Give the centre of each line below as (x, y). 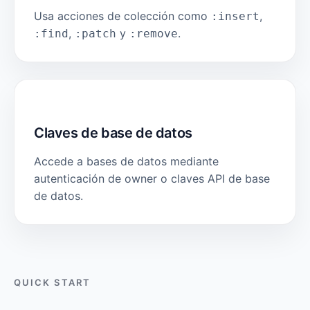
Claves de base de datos (113, 133)
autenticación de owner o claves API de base (152, 179)
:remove (154, 34)
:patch (95, 34)
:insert (235, 16)
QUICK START (52, 282)
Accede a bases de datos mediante (126, 161)
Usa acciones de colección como (122, 16)
